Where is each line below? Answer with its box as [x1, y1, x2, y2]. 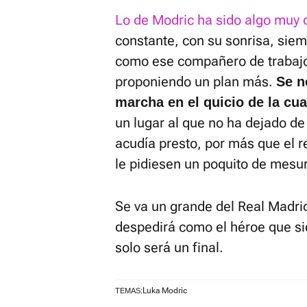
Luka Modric [143, 286, 187, 295]
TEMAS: [115, 286, 143, 295]
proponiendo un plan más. [115, 73, 276, 90]
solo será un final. [115, 239, 223, 256]
